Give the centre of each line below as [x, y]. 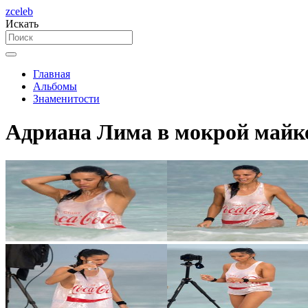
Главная [52, 74]
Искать [22, 24]
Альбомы [55, 86]
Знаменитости [66, 99]
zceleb [19, 11]
